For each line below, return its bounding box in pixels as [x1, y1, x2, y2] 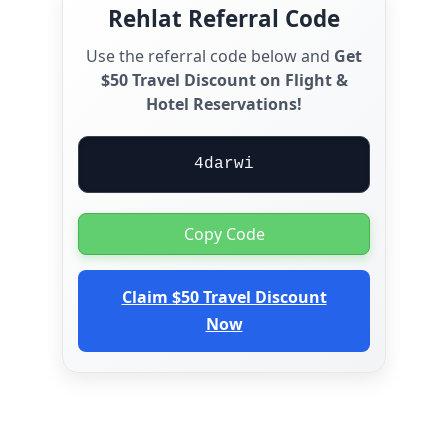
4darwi [194, 154, 254, 173]
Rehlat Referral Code [108, 2, 340, 34]
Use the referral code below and [86, 44, 334, 67]
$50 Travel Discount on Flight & [100, 68, 348, 91]
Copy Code [183, 222, 265, 245]
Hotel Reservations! [146, 92, 302, 115]
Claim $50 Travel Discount [121, 285, 327, 308]
